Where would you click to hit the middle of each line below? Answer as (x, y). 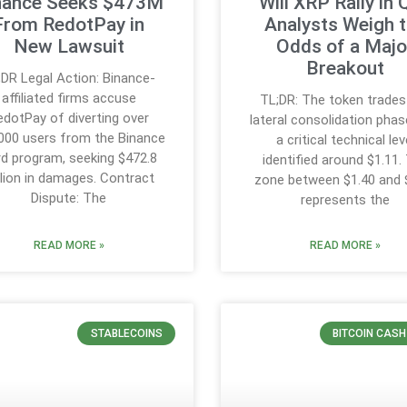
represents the (346, 199)
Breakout (346, 68)
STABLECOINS (126, 333)
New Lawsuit (69, 46)
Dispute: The (69, 198)
